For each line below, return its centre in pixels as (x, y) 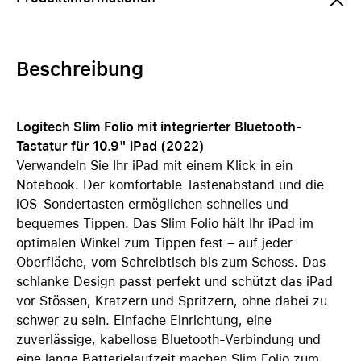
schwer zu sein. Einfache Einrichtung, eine (144, 320)
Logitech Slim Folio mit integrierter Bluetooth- (159, 127)
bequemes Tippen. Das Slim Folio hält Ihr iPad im (165, 224)
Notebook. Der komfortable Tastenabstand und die (170, 185)
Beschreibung (80, 69)
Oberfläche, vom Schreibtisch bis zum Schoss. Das (171, 262)
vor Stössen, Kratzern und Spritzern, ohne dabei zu (172, 301)
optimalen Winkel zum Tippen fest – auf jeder (154, 243)
